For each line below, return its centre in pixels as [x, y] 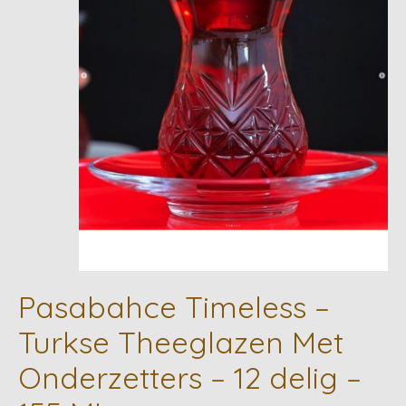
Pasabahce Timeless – [174, 307]
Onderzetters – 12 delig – [190, 378]
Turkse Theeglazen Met [181, 343]
